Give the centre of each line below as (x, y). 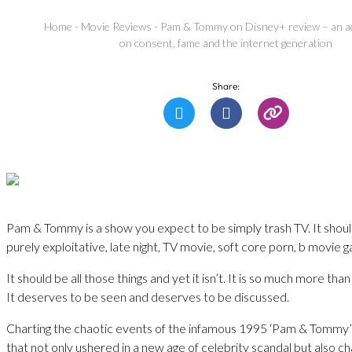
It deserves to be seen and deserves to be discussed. (148, 296)
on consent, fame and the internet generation (226, 43)
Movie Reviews (116, 27)
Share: (226, 86)
